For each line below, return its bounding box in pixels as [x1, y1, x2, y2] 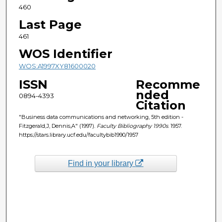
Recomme [135, 77, 200, 92]
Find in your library [68, 159, 136, 167]
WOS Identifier [18, 46, 112, 61]
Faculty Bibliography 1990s [96, 122, 168, 129]
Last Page [18, 17, 82, 32]
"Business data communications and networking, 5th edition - [18, 113, 183, 120]
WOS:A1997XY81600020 [18, 61, 96, 70]
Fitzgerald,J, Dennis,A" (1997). [18, 122, 97, 129]
